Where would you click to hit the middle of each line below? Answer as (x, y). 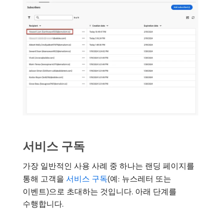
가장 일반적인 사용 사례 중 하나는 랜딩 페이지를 (109, 166)
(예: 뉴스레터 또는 (139, 179)
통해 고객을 (44, 179)
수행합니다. (43, 204)
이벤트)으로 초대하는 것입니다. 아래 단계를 (100, 192)
